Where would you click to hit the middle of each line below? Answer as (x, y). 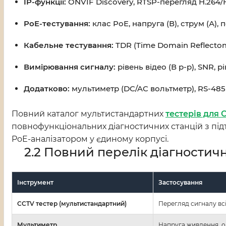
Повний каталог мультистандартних (89, 114)
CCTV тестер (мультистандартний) (72, 204)
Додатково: (47, 89)
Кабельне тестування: (69, 45)
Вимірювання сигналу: (70, 67)
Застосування (180, 183)
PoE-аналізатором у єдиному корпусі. (90, 139)
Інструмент (35, 183)
